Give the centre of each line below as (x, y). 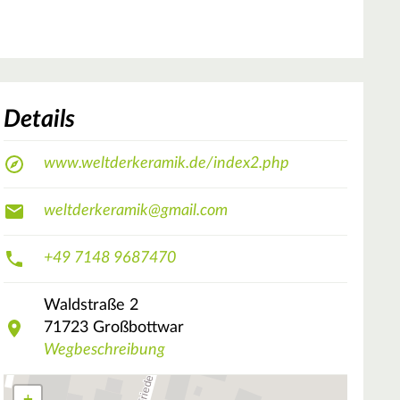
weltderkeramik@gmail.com (136, 211)
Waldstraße (84, 306)
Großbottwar (138, 328)
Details (39, 119)
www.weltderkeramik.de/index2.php (167, 164)
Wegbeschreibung (104, 350)
